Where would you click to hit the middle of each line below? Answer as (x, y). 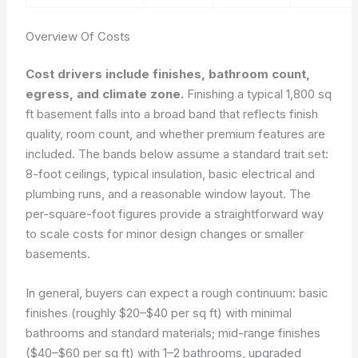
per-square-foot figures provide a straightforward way (175, 214)
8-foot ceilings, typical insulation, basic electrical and (171, 174)
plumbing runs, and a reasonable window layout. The (169, 194)
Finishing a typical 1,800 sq (258, 94)
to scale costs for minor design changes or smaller (165, 234)
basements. (58, 254)
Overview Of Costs (78, 36)
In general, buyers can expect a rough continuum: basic (177, 293)
